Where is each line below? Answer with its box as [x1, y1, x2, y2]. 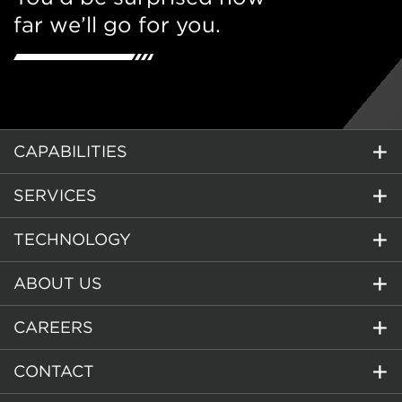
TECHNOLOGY [13, 230, 131, 249]
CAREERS [13, 318, 93, 336]
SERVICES [13, 186, 97, 205]
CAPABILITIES [13, 142, 127, 161]
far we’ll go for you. [13, 12, 221, 38]
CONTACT [13, 362, 94, 380]
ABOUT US [13, 274, 102, 293]
